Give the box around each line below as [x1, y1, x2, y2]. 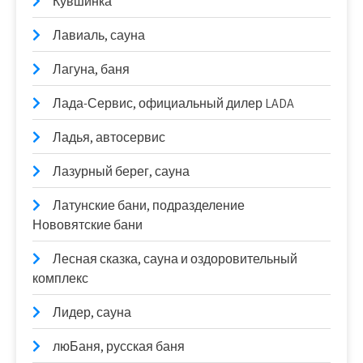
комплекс [32, 270, 88, 287]
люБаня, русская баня [53, 338, 185, 355]
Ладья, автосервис [53, 129, 165, 146]
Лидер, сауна [53, 304, 131, 321]
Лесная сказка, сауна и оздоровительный [53, 250, 297, 267]
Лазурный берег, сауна [53, 163, 190, 180]
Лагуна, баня [53, 61, 130, 78]
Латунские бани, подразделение [53, 197, 245, 214]
